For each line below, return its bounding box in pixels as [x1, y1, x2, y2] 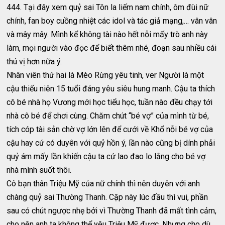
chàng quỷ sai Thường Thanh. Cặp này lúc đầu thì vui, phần [7, 192, 208, 202]
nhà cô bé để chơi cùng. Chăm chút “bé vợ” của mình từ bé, [7, 111, 209, 121]
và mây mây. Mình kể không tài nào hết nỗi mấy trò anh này [7, 30, 208, 39]
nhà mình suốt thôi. [7, 165, 72, 175]
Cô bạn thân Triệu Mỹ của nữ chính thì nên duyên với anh [7, 179, 200, 188]
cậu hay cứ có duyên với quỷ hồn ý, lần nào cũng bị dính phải [7, 138, 215, 148]
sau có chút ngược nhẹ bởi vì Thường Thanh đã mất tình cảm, [7, 206, 217, 215]
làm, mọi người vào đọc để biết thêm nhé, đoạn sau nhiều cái [7, 43, 217, 53]
